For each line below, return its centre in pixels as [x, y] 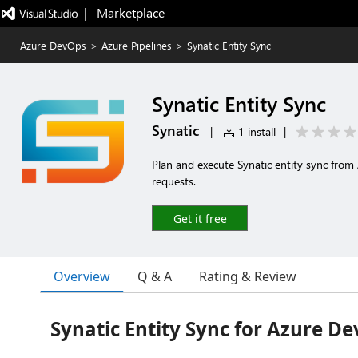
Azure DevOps [53, 45]
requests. [174, 181]
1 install [255, 131]
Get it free [200, 219]
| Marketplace [124, 12]
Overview [82, 276]
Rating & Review [248, 276]
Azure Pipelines [137, 45]
